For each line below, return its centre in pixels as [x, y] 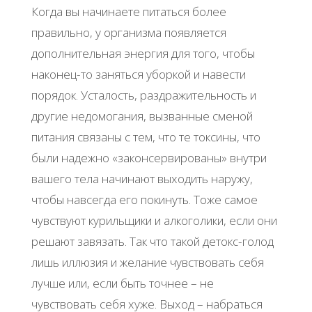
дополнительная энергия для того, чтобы [143, 54]
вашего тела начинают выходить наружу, [142, 179]
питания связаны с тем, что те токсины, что [146, 137]
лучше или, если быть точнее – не [122, 283]
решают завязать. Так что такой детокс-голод [152, 242]
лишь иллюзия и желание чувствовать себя [147, 263]
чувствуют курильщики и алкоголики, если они [154, 221]
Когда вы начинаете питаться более [128, 12]
